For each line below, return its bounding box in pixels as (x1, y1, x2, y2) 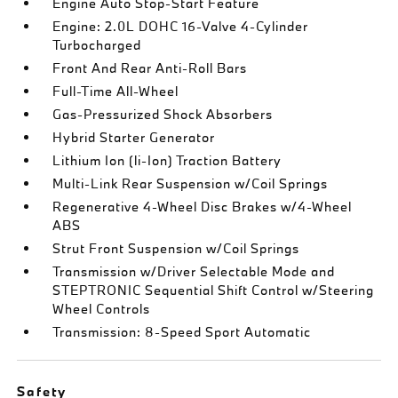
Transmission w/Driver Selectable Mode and (52, 263, 336, 280)
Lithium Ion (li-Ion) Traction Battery (52, 152, 283, 169)
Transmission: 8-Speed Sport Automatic (52, 323, 312, 340)
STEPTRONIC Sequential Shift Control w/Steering (52, 282, 375, 298)
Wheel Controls (52, 300, 151, 317)
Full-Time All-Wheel (52, 83, 179, 99)
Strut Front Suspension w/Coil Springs (52, 240, 300, 257)
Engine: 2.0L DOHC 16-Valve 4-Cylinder (52, 18, 309, 35)
